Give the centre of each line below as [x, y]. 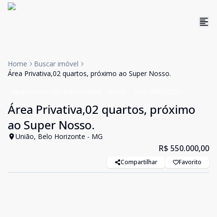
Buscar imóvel [56, 64]
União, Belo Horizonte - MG [59, 136]
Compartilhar [139, 162]
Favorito [190, 162]
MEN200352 [165, 92]
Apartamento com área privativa [56, 92]
